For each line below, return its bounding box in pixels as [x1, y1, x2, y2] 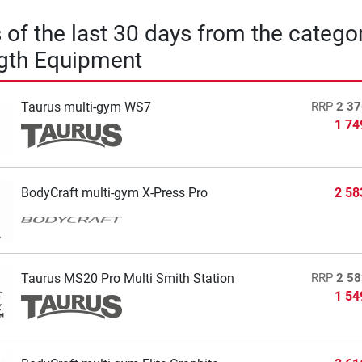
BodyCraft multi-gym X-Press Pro [20, 185, 208, 201]
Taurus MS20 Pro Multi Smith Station [20, 271, 234, 287]
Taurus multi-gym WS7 [20, 99, 151, 116]
